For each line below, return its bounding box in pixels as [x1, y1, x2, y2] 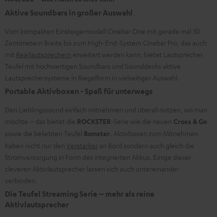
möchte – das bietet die [5, 116, 77, 125]
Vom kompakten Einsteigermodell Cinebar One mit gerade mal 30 [5, 26, 200, 35]
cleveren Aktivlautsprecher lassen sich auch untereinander [5, 164, 179, 173]
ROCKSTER [77, 116, 111, 126]
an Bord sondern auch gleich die [98, 140, 194, 150]
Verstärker [66, 140, 98, 150]
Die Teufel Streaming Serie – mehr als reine [5, 188, 155, 199]
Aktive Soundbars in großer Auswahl [5, 7, 133, 17]
